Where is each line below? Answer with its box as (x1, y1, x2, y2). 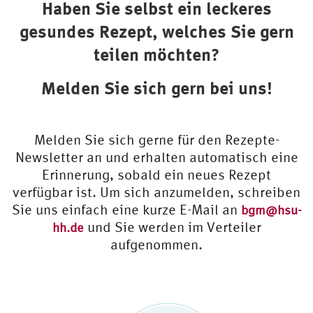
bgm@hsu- (240, 203, 302, 218)
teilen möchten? (94, 44, 219, 65)
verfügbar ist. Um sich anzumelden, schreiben (13, 184, 300, 201)
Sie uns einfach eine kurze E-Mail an (11, 201, 241, 218)
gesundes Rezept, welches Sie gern (19, 21, 294, 42)
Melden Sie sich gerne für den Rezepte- (34, 131, 279, 148)
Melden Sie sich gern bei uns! (41, 78, 272, 99)
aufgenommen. (110, 236, 203, 253)
